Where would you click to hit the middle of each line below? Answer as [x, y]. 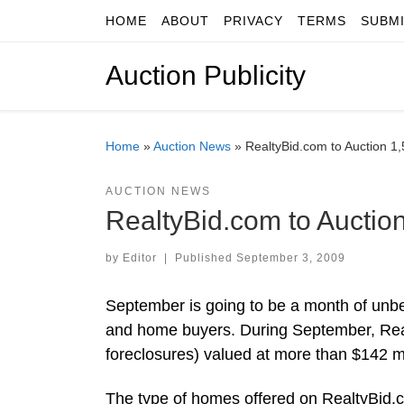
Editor [140, 257]
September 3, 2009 [290, 257]
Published [205, 257]
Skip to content [72, 25]
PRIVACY [253, 21]
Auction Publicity [206, 76]
